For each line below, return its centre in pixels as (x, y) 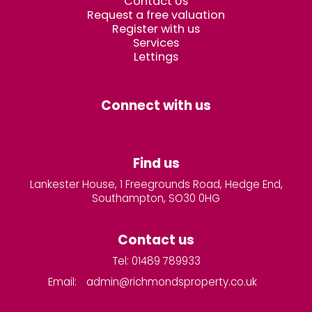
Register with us (156, 29)
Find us (156, 163)
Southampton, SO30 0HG (156, 198)
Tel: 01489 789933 (156, 260)
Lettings (156, 56)
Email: (64, 281)
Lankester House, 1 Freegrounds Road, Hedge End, (156, 184)
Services (156, 42)
